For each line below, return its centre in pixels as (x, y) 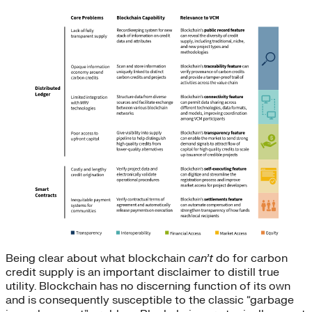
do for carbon (250, 258)
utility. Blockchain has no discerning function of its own (148, 286)
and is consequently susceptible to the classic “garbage (150, 300)
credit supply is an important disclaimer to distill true (142, 272)
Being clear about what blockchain (97, 258)
